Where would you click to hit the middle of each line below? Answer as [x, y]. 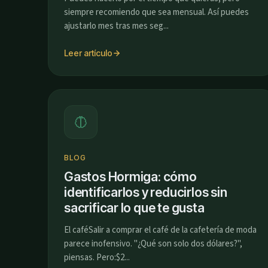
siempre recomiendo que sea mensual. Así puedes [156, 12]
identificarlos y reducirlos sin [146, 192]
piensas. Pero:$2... [97, 258]
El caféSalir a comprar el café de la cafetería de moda [160, 230]
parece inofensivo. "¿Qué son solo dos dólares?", [153, 244]
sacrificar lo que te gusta [134, 208]
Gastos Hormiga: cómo [130, 177]
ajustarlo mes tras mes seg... [116, 26]
